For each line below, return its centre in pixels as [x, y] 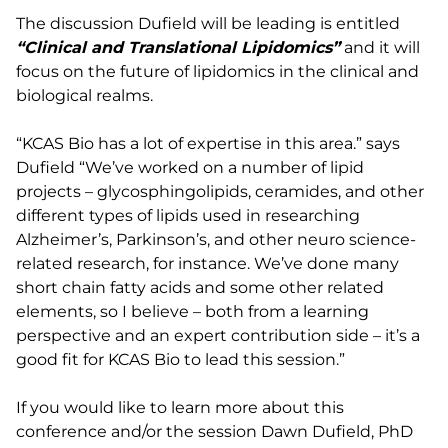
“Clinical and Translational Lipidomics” [178, 47]
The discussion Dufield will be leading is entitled [208, 23]
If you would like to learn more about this [180, 407]
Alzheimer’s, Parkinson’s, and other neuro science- [216, 239]
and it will [380, 47]
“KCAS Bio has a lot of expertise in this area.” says [208, 143]
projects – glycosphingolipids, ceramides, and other [220, 191]
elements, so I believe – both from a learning [192, 311]
